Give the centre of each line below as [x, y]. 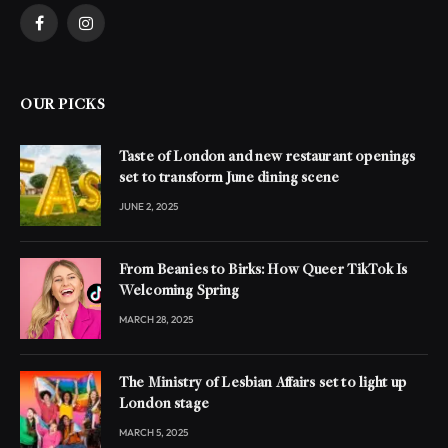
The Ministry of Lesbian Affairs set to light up [263, 383]
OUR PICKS [63, 105]
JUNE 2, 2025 [148, 206]
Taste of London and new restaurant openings [267, 157]
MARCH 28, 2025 [156, 319]
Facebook [68, 31]
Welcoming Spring [179, 291]
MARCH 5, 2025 [153, 432]
